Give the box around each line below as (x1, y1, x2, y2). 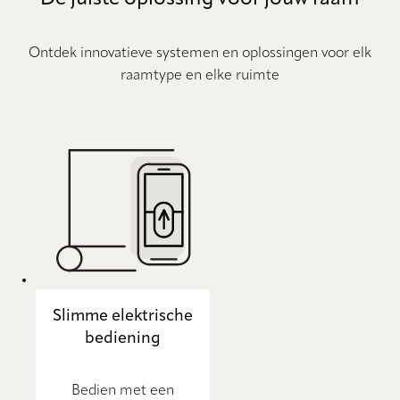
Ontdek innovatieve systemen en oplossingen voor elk (29, 46, 371, 61)
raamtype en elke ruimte (121, 68, 279, 83)
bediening (85, 329, 161, 346)
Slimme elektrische (53, 307, 193, 324)
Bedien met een (71, 383, 174, 398)
